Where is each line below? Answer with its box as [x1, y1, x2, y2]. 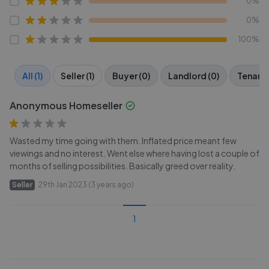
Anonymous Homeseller [10, 99, 122, 112]
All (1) [22, 70, 43, 81]
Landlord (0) [168, 70, 219, 81]
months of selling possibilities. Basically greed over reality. [10, 160, 235, 171]
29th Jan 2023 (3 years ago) [38, 180, 134, 189]
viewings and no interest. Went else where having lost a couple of [10, 148, 259, 159]
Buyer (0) [112, 70, 150, 81]
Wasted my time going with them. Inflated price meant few [10, 135, 237, 146]
